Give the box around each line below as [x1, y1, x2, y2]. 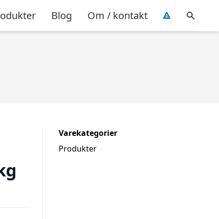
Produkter [59, 143, 97, 154]
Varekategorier [59, 128, 117, 138]
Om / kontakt [88, 8, 148, 22]
